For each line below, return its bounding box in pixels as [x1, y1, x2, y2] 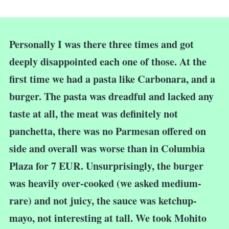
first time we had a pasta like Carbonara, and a [9, 71, 215, 86]
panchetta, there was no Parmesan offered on [9, 123, 206, 139]
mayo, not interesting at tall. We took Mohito [9, 210, 207, 225]
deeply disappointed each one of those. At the [9, 53, 207, 69]
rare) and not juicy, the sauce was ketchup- [9, 192, 197, 208]
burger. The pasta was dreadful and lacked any [9, 88, 214, 104]
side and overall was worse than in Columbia [9, 140, 205, 156]
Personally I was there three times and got [9, 36, 194, 52]
